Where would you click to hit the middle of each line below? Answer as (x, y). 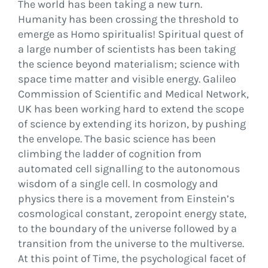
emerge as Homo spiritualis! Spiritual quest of (130, 34)
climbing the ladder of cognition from (109, 154)
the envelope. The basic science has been (117, 139)
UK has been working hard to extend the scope (131, 109)
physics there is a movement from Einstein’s (126, 199)
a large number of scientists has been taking (127, 49)
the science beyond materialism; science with (129, 64)
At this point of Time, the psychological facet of (132, 258)
